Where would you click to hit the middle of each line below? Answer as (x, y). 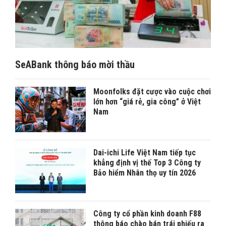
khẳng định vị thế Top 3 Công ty (147, 163)
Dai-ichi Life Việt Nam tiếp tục (145, 153)
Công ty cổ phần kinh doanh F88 (147, 214)
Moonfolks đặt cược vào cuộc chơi (152, 92)
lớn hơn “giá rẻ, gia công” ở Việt (147, 102)
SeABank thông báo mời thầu (75, 65)
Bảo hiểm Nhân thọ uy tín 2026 (145, 173)
